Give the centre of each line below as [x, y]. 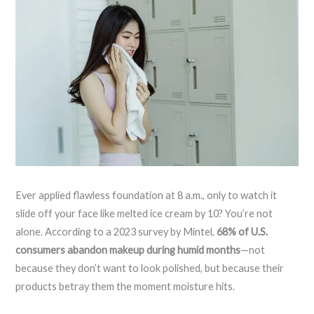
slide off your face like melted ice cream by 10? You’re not [144, 214]
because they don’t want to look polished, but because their [150, 268]
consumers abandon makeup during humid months [128, 250]
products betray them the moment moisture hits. [125, 287]
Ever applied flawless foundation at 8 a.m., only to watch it [146, 196]
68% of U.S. [243, 232]
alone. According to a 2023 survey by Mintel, [116, 232]
